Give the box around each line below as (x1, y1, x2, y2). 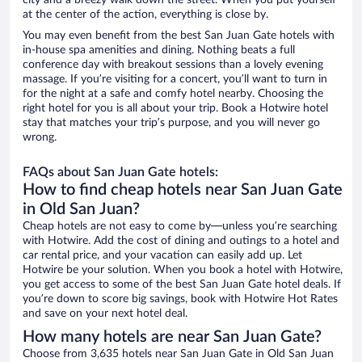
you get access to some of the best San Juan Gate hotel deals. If (23, 279, 341, 291)
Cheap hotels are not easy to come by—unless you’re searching (23, 221, 337, 233)
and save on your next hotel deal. (23, 308, 187, 320)
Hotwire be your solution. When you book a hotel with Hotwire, (23, 264, 343, 276)
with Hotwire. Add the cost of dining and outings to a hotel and (23, 235, 339, 247)
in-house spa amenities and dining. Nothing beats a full (23, 44, 295, 57)
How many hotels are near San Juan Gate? (23, 329, 322, 346)
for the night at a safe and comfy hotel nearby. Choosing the (23, 88, 323, 100)
